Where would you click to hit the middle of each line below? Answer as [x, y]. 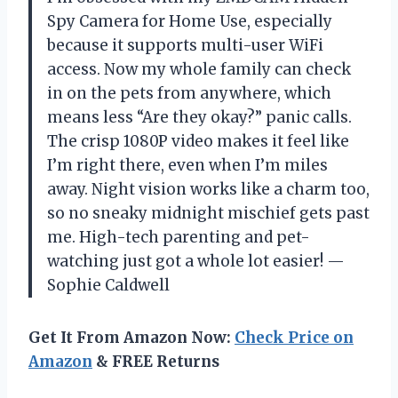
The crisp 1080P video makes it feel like [198, 141]
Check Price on [294, 337]
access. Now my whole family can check [199, 69]
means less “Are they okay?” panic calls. [199, 117]
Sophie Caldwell [108, 285]
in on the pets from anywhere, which [189, 93]
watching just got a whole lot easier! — [196, 261]
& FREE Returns [156, 361]
